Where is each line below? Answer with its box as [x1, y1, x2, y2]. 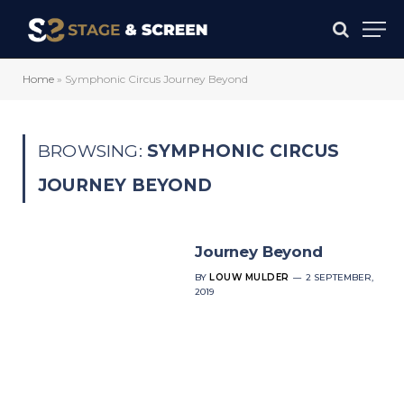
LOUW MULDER [209, 271, 289, 283]
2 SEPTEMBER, [305, 271, 373, 283]
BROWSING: [38, 141, 147, 161]
